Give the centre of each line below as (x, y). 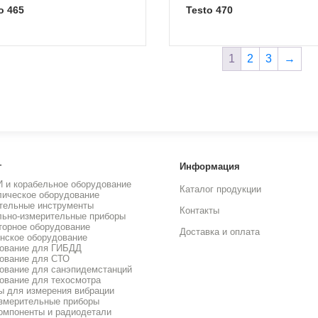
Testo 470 (212, 10)
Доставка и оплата (220, 232)
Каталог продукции (220, 189)
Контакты (199, 210)
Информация (210, 166)
